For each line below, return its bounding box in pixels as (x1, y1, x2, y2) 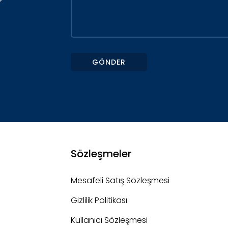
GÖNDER (92, 57, 126, 68)
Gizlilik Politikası (71, 194, 127, 207)
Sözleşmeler (71, 147, 131, 161)
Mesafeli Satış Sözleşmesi (71, 175, 169, 187)
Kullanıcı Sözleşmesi (71, 214, 148, 226)
